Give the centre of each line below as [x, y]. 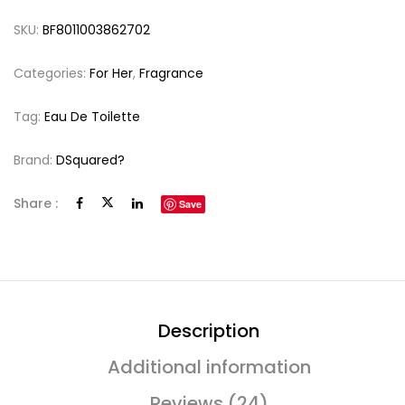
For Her [111, 73]
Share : [36, 203]
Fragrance [171, 73]
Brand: [35, 160]
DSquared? [90, 160]
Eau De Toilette [92, 117]
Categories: [52, 73]
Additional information [209, 367]
